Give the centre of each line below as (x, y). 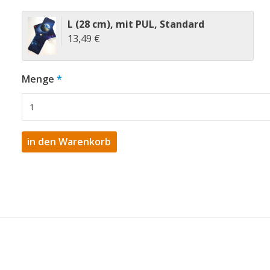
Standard (182, 24)
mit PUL (135, 24)
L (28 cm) (89, 24)
